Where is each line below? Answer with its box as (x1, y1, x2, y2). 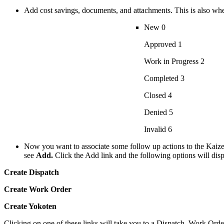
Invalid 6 (144, 125, 172, 134)
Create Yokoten (4, 202, 56, 211)
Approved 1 (144, 40, 182, 49)
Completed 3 (144, 74, 184, 83)
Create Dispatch (4, 168, 59, 177)
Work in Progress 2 (144, 57, 204, 66)
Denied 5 (144, 108, 173, 117)
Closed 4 (144, 91, 172, 100)
